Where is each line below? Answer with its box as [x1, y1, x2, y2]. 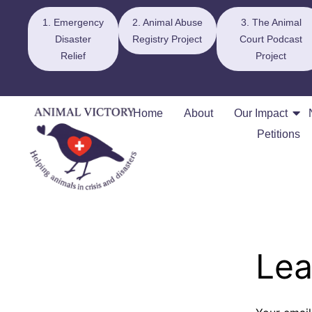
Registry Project [132, 33, 203, 45]
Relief [60, 50, 86, 61]
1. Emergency [42, 17, 104, 28]
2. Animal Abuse [132, 17, 203, 28]
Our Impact [234, 107, 288, 119]
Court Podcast [240, 33, 303, 45]
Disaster [54, 33, 91, 45]
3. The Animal [240, 17, 302, 28]
